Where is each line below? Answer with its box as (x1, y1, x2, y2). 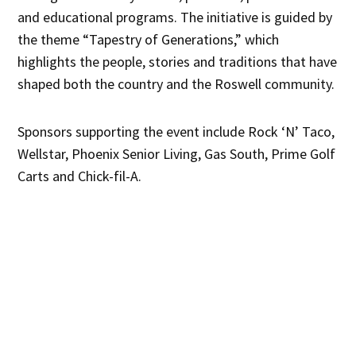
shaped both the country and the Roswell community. (17, 75, 335, 94)
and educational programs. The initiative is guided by (17, 8, 333, 27)
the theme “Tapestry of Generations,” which (17, 30, 280, 49)
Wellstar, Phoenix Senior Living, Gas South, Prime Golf (17, 145, 336, 164)
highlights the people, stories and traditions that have (17, 52, 338, 72)
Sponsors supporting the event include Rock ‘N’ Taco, (17, 122, 335, 141)
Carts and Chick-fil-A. (17, 167, 142, 186)
